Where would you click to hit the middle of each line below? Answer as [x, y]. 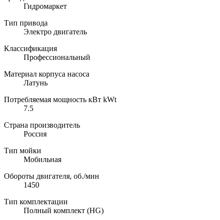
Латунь [36, 83]
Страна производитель [42, 125]
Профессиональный [57, 57]
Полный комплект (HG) [64, 211]
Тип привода [26, 23]
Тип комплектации [36, 202]
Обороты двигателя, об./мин [52, 176]
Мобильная [42, 160]
